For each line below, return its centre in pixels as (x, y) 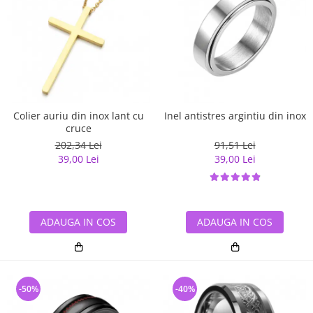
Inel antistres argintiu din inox (235, 115)
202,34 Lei (78, 145)
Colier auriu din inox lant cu (78, 115)
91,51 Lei (235, 145)
